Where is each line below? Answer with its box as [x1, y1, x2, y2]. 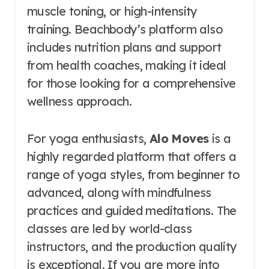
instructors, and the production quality [27, 239, 237, 254]
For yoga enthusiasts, [27, 131, 150, 146]
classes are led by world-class [27, 221, 192, 236]
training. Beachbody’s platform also [27, 22, 223, 37]
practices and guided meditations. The [27, 203, 237, 218]
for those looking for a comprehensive [27, 76, 236, 91]
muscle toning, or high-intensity [27, 4, 198, 19]
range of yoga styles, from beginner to [27, 167, 240, 182]
